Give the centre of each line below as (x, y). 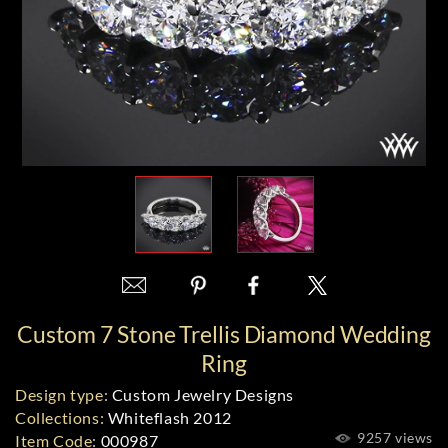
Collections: (60, 417)
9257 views (393, 437)
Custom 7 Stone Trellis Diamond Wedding (224, 334)
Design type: (62, 394)
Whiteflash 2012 (168, 417)
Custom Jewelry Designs (201, 394)
